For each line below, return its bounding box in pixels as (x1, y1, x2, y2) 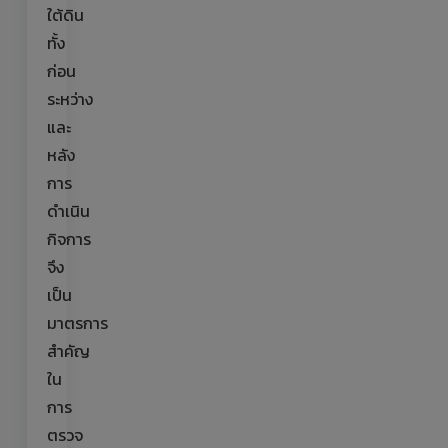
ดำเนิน (47, 201, 90, 221)
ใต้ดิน (47, 5, 84, 25)
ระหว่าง (47, 89, 93, 109)
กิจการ (47, 229, 91, 249)
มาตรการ (47, 313, 108, 333)
